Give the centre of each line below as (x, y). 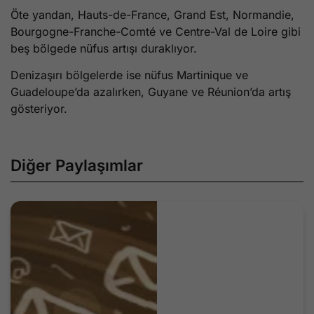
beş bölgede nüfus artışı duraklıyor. (104, 48)
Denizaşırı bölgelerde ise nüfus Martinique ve (129, 75)
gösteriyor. (39, 109)
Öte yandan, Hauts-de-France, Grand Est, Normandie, (152, 14)
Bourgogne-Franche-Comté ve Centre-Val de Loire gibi (156, 31)
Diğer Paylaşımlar (77, 165)
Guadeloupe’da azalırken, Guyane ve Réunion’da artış (151, 92)
